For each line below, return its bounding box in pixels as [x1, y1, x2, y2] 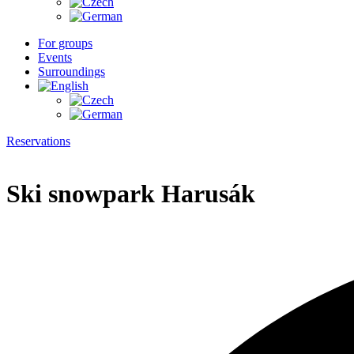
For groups [38, 36, 92, 50]
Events [38, 51, 72, 64]
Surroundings [38, 65, 105, 78]
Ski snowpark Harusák [6, 179, 255, 209]
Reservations [6, 134, 70, 148]
